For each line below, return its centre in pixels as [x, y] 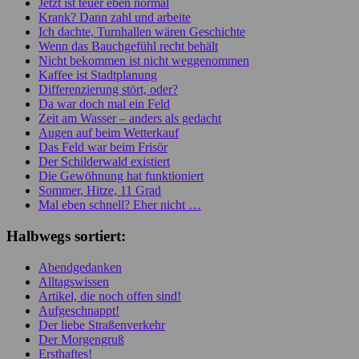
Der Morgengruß [81, 339]
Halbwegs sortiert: [66, 236]
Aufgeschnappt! [79, 310]
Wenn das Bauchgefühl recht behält [128, 46]
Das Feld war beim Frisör [103, 147]
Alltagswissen [74, 281]
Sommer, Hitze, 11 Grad [100, 191]
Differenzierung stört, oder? [108, 90]
